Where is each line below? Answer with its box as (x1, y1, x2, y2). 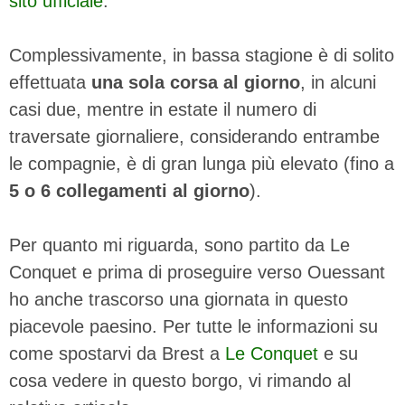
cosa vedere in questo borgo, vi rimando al (9, 370, 351, 391)
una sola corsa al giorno (91, 71, 300, 92)
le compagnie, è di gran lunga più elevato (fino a (9, 153, 394, 174)
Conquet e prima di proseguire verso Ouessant (9, 261, 385, 282)
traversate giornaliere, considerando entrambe (9, 126, 380, 146)
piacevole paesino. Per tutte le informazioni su (9, 316, 378, 336)
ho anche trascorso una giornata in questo (9, 288, 348, 309)
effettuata (9, 71, 91, 92)
